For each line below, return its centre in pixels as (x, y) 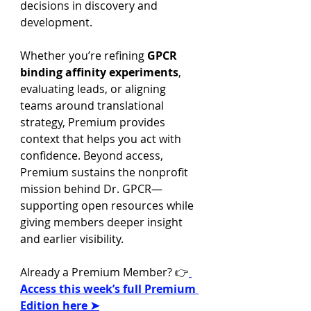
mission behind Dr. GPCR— (91, 189)
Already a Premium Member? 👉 (104, 272)
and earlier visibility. (72, 239)
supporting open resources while (108, 205)
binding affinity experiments (99, 72)
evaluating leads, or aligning (94, 89)
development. (56, 22)
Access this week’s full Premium (109, 289)
